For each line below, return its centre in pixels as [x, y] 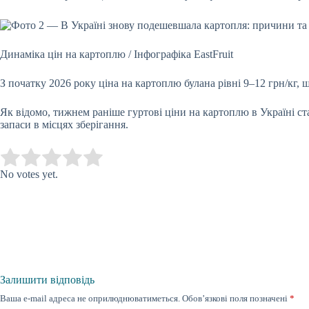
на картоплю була [163, 83]
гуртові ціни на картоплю [188, 112]
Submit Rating [142, 157]
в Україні [273, 112]
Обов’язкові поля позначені [236, 298]
